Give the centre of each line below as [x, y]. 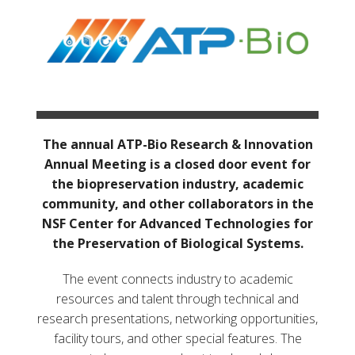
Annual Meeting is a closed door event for [177, 164]
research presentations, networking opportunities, [177, 318]
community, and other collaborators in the [177, 203]
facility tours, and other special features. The [177, 338]
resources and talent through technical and [177, 298]
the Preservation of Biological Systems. [177, 243]
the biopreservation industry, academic [177, 183]
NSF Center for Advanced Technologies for [177, 223]
